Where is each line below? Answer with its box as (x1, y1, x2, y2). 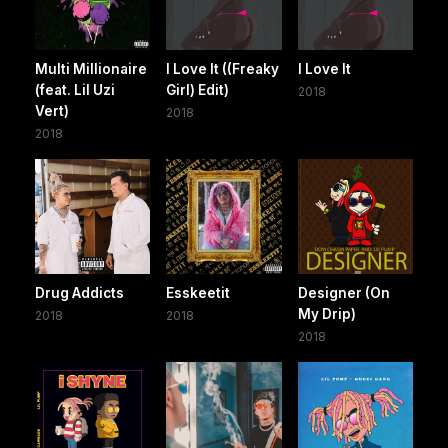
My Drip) (297, 306, 356, 323)
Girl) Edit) (166, 81, 230, 98)
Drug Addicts (35, 285, 124, 302)
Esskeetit (166, 285, 231, 302)
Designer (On (297, 285, 390, 302)
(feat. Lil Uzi (35, 81, 115, 98)
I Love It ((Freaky (166, 60, 280, 77)
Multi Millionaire (35, 60, 147, 77)
